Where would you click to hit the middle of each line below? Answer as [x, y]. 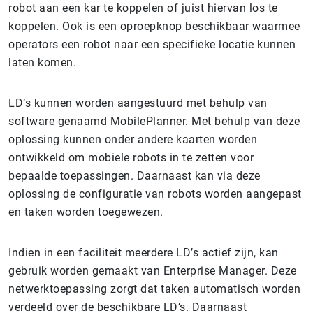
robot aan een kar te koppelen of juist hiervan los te [143, 8]
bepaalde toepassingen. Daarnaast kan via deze [134, 176]
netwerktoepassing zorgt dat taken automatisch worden [154, 289]
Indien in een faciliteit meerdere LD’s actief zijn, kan [144, 253]
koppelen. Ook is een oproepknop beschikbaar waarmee [154, 26]
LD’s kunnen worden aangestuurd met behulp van [138, 103]
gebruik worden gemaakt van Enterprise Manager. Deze [153, 271]
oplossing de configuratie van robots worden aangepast [155, 194]
